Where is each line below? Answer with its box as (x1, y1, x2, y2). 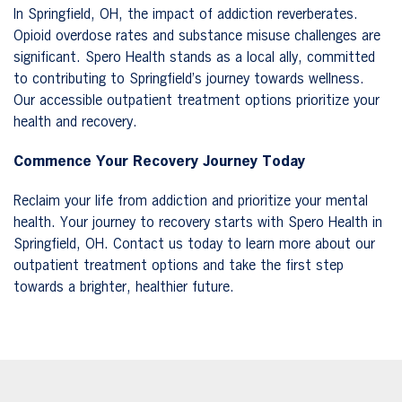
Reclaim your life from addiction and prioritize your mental (13, 194, 368, 209)
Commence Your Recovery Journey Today (13, 154, 305, 170)
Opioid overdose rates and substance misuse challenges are (13, 29, 380, 44)
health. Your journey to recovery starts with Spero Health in (13, 215, 382, 231)
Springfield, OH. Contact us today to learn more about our (13, 237, 375, 252)
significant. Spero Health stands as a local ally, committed (13, 50, 375, 66)
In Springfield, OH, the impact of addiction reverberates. (13, 7, 358, 22)
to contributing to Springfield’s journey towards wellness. (13, 72, 364, 87)
